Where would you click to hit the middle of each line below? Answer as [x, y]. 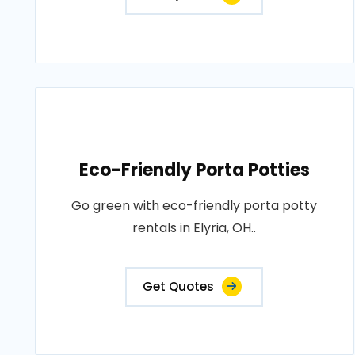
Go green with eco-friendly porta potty [195, 206]
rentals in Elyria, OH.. [195, 228]
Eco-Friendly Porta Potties [194, 170]
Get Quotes [179, 286]
